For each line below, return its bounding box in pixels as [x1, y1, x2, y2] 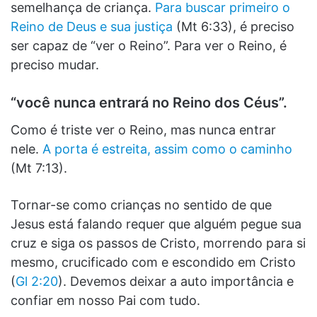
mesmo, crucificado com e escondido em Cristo [11, 254, 296, 270]
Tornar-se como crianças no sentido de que [11, 197, 272, 212]
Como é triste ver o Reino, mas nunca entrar [11, 122, 276, 137]
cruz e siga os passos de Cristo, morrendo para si [11, 235, 306, 250]
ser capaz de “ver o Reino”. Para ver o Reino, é [11, 38, 287, 53]
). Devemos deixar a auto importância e [58, 273, 294, 289]
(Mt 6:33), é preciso [173, 18, 294, 34]
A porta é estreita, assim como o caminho [42, 141, 292, 156]
